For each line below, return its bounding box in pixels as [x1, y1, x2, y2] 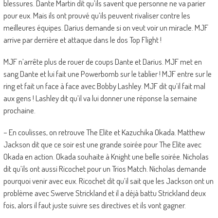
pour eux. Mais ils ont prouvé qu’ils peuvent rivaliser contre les [3, 10, 190, 21]
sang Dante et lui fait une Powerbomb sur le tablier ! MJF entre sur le [3, 69, 212, 79]
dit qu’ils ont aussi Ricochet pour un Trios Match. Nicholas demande [3, 163, 206, 174]
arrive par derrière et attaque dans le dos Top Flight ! [3, 35, 162, 45]
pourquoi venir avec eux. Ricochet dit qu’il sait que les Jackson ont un [3, 176, 214, 186]
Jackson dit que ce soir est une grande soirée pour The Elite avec [3, 139, 201, 150]
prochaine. [3, 105, 36, 116]
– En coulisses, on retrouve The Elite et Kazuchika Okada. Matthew [3, 127, 205, 138]
